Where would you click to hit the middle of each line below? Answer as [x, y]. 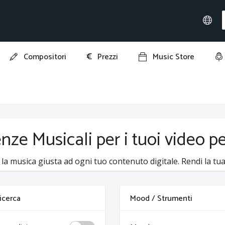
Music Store [174, 57]
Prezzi [108, 57]
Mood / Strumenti [161, 199]
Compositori [45, 57]
